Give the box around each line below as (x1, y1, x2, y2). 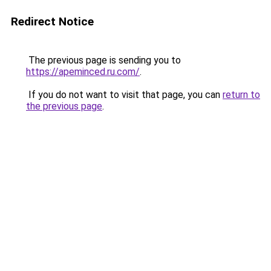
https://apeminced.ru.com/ (26, 66, 140, 77)
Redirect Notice (11, 15, 94, 28)
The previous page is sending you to (26, 54, 181, 66)
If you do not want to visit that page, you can (26, 89, 223, 100)
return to (223, 89, 260, 100)
